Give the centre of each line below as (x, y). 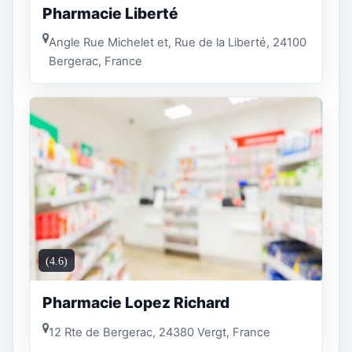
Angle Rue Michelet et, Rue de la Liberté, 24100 (178, 43)
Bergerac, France (95, 62)
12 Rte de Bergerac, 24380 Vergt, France (159, 332)
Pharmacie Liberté (110, 13)
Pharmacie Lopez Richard (136, 303)
